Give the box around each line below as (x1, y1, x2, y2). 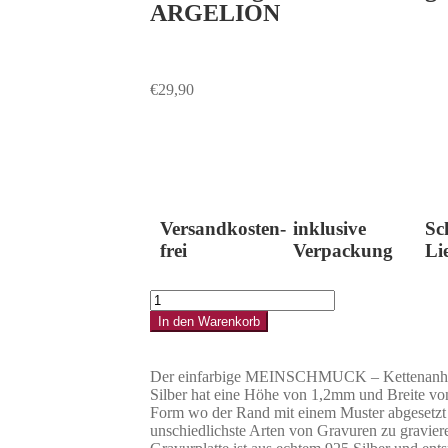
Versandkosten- (160, 217, 286, 239)
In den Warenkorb (158, 314, 260, 330)
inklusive (292, 217, 366, 239)
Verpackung (292, 239, 393, 261)
